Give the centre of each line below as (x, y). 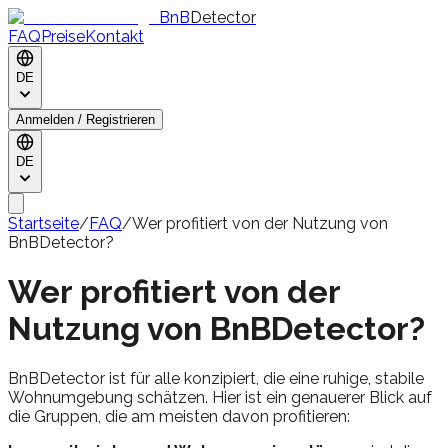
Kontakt (114, 36)
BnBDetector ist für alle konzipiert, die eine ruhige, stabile (216, 378)
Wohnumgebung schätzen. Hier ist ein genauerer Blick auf (220, 397)
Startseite (43, 223)
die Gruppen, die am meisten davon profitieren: (179, 416)
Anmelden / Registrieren (85, 119)
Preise (63, 36)
